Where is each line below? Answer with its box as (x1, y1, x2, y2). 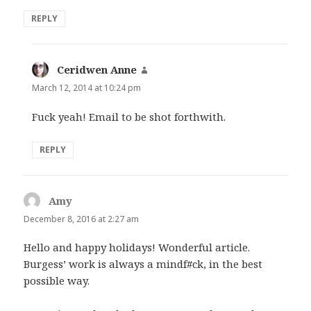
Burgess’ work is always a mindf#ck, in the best (24, 256, 263, 271)
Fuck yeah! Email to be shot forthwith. (32, 109, 226, 124)
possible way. (24, 273, 90, 287)
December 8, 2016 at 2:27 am (24, 212, 140, 225)
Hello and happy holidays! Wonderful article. (24, 239, 251, 254)
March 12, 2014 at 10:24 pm (32, 82, 142, 94)
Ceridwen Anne (57, 62, 137, 77)
